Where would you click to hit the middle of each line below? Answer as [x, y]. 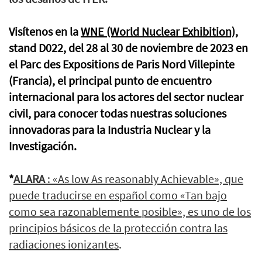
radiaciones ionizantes [64, 244]
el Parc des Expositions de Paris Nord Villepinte [122, 64]
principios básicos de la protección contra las [118, 227]
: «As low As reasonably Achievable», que [145, 178]
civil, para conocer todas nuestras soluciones [118, 113]
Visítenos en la [45, 31]
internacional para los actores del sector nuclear [126, 96]
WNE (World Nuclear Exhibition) [158, 31]
